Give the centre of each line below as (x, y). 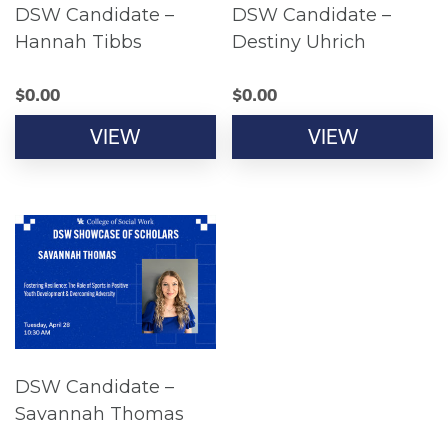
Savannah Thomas (99, 414)
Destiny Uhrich (299, 42)
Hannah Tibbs (78, 42)
